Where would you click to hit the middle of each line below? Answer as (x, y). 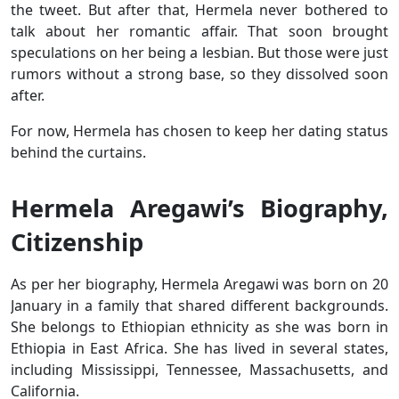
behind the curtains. (80, 152)
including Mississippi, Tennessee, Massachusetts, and (199, 369)
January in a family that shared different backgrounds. (199, 305)
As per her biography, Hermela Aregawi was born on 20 (199, 284)
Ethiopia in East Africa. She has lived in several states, (199, 348)
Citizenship (77, 241)
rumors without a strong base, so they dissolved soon (199, 73)
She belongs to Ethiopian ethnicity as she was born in (199, 326)
